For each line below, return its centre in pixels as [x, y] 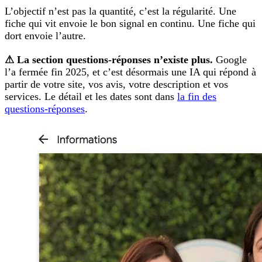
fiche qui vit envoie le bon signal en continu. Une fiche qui [130, 24]
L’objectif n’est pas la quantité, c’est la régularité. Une [120, 11]
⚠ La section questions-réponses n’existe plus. [109, 59]
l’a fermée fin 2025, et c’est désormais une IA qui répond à [130, 72]
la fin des [197, 96]
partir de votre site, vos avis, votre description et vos [116, 84]
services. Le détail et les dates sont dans [91, 96]
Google [230, 59]
